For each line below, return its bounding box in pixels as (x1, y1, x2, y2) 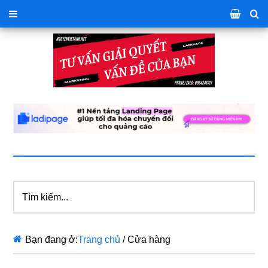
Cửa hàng (125, 234, 171, 245)
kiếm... (13, 197, 41, 208)
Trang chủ (78, 234, 121, 245)
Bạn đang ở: (25, 234, 78, 245)
